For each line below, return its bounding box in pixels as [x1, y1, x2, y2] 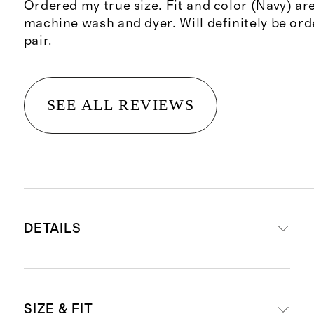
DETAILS [23, 221, 82, 235]
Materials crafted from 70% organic [41, 287, 289, 303]
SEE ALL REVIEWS [46, 96, 195, 114]
